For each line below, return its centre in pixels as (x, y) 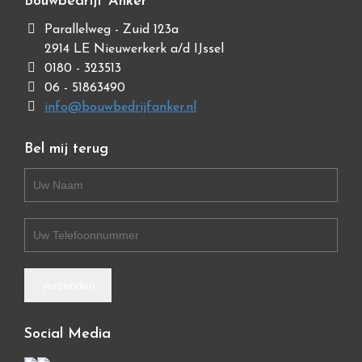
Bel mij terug (66, 149)
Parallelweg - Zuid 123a (112, 30)
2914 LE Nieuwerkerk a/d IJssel (134, 49)
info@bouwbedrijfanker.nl (120, 107)
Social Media (67, 334)
